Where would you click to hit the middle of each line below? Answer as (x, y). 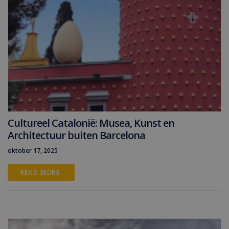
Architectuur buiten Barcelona (76, 135)
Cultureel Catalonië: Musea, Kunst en (91, 123)
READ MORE (41, 173)
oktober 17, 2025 (33, 151)
